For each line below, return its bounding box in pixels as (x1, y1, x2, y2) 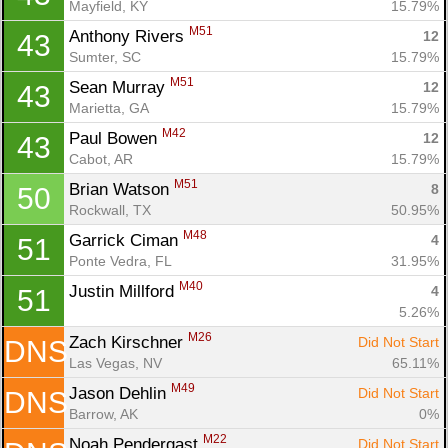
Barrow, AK (69, 405, 138, 422)
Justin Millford (69, 281, 179, 301)
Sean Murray (69, 77, 170, 97)
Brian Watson (69, 179, 174, 199)
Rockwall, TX (69, 201, 151, 218)
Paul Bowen (69, 128, 162, 148)
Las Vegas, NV (69, 354, 162, 371)
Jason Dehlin (69, 383, 171, 403)
